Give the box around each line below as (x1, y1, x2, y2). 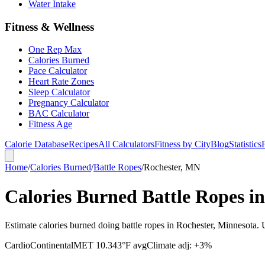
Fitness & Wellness (5, 20, 94, 33)
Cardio (5, 240, 30, 251)
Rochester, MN (144, 162, 201, 173)
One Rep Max (28, 44, 82, 55)
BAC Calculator (28, 108, 89, 119)
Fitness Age (28, 119, 72, 130)
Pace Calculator (28, 66, 87, 76)
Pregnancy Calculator (28, 98, 109, 108)
